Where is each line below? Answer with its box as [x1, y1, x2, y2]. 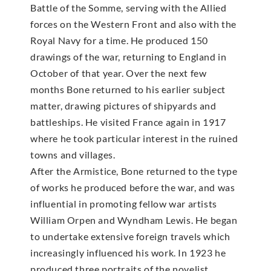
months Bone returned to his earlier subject [30, 83, 226, 95]
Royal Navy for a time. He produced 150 [30, 34, 208, 46]
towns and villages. [30, 148, 116, 160]
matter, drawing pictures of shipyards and [30, 99, 217, 111]
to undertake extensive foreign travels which [30, 230, 230, 242]
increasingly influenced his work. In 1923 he [30, 246, 226, 258]
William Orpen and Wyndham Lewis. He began [30, 214, 238, 226]
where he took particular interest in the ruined [30, 132, 238, 144]
